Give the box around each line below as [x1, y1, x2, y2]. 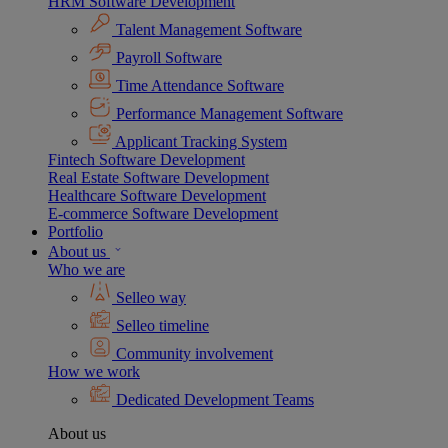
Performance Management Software [112, 105, 343, 123]
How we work [48, 363, 140, 381]
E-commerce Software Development [48, 205, 278, 223]
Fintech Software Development [48, 151, 245, 169]
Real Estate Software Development [48, 169, 269, 187]
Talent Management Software [112, 21, 302, 39]
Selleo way [112, 289, 186, 307]
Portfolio [48, 223, 103, 241]
